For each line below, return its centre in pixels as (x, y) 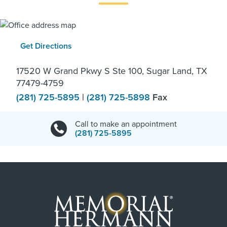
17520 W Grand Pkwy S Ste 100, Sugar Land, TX (112, 71)
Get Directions (46, 46)
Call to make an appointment (126, 124)
